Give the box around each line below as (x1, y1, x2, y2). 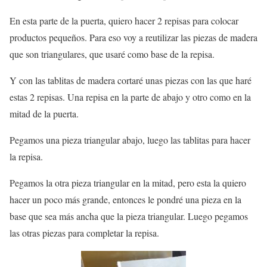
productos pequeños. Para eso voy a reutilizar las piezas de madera (10, 30, 257, 44)
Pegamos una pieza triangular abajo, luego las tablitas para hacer (10, 133, 250, 146)
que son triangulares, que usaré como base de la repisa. (10, 47, 215, 60)
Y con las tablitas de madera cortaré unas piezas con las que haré (10, 73, 252, 86)
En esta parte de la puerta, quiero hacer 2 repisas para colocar (10, 14, 238, 27)
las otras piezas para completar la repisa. (10, 226, 159, 239)
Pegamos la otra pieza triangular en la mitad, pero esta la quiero (10, 176, 246, 189)
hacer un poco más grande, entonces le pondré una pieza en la (10, 193, 241, 206)
